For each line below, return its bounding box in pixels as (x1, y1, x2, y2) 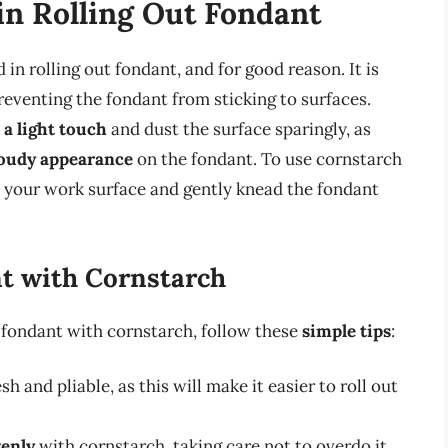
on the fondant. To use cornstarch (133, 148, 402, 171)
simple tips (302, 319, 391, 342)
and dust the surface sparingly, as (107, 118, 371, 141)
